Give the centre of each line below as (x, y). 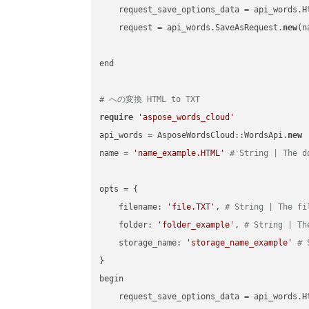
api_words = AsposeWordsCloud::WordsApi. (194, 136)
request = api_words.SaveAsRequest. (191, 28)
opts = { (121, 189)
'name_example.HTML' (179, 153)
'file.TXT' (191, 207)
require (117, 118)
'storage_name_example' (240, 243)
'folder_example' (196, 225)
